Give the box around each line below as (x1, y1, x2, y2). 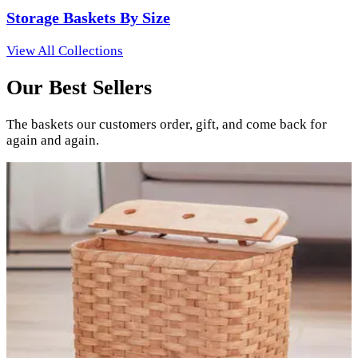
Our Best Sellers (6, 76, 152, 100)
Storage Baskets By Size (6, 9, 170, 27)
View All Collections (6, 42, 123, 58)
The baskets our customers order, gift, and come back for (6, 117, 327, 133)
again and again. (6, 133, 99, 149)
